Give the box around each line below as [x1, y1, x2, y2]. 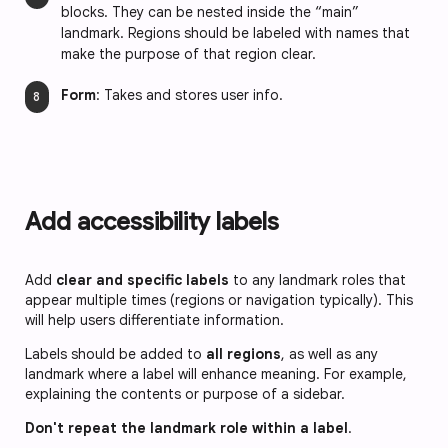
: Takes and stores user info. [96, 86, 283, 105]
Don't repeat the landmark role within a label [25, 419, 348, 438]
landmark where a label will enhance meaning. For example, [25, 365, 407, 384]
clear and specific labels [56, 271, 229, 290]
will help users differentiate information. [25, 311, 288, 330]
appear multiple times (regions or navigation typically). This [25, 291, 413, 310]
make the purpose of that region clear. [61, 45, 320, 64]
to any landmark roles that [229, 271, 406, 290]
